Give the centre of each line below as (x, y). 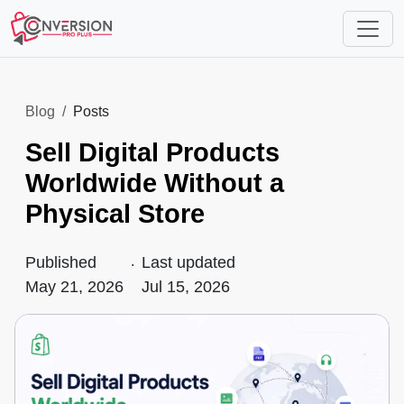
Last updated (188, 262)
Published (61, 262)
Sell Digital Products (152, 152)
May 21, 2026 (74, 287)
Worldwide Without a (155, 183)
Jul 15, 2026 (186, 287)
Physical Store (115, 214)
